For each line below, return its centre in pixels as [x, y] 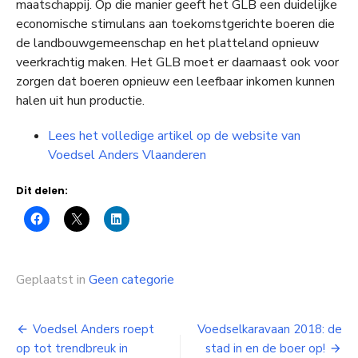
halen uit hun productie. [80, 100]
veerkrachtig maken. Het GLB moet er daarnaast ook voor [177, 62]
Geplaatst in [52, 279]
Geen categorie [131, 279]
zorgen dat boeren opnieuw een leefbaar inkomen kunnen [175, 81]
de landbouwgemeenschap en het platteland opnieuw [167, 43]
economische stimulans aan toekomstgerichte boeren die [175, 24]
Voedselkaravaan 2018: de [270, 329]
